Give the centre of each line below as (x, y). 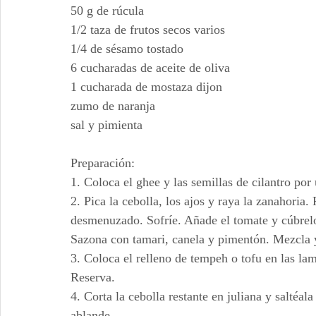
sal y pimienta (107, 125)
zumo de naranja (113, 106)
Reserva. (93, 277)
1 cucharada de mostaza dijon (146, 87)
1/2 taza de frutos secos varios (148, 30)
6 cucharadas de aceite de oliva (150, 68)
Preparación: (103, 163)
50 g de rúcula (107, 11)
